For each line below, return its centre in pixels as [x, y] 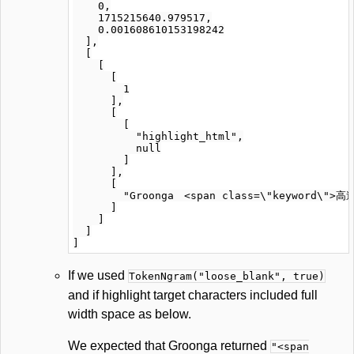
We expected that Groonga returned [169, 346]
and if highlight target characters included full [193, 295]
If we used [98, 275]
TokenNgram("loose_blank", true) [227, 276]
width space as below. [130, 314]
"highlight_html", [158, 136]
